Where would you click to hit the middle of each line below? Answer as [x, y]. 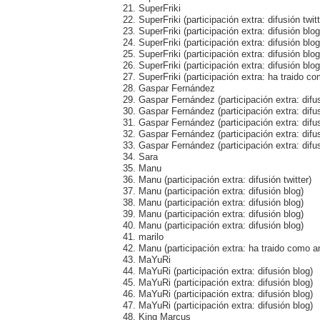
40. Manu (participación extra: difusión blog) [213, 225]
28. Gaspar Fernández [169, 88]
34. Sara [140, 156]
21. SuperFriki [152, 8]
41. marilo [143, 236]
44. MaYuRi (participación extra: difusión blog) [218, 271]
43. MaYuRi [147, 259]
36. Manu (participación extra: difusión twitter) [217, 179]
